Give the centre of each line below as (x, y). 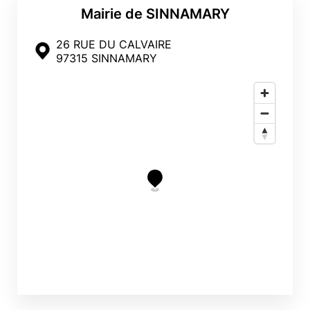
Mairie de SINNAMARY (155, 13)
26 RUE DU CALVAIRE (114, 44)
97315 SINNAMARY (107, 58)
